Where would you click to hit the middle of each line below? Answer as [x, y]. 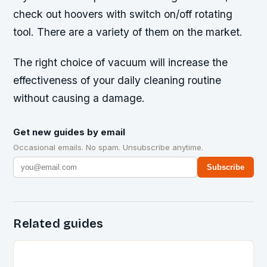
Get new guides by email [69, 132]
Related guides [58, 224]
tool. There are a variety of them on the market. [128, 32]
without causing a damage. [79, 98]
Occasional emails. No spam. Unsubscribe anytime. [108, 148]
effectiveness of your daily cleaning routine [117, 80]
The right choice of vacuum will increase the [121, 63]
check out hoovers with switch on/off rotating [123, 14]
